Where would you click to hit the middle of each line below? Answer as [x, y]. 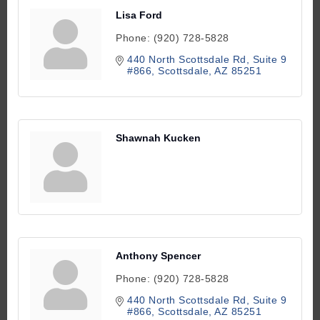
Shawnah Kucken [158, 137]
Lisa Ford [139, 15]
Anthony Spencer [158, 255]
